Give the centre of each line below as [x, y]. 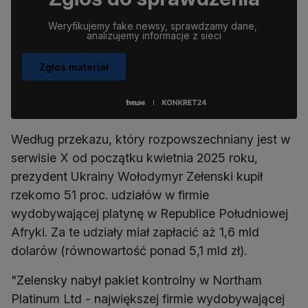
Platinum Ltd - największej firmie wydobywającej [148, 299]
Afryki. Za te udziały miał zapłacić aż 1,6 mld [135, 232]
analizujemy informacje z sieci [154, 36]
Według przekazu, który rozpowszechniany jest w [151, 140]
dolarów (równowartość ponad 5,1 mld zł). [129, 251]
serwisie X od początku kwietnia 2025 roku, [134, 158]
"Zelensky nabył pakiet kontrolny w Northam [136, 280]
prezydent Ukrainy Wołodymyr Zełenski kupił [137, 177]
